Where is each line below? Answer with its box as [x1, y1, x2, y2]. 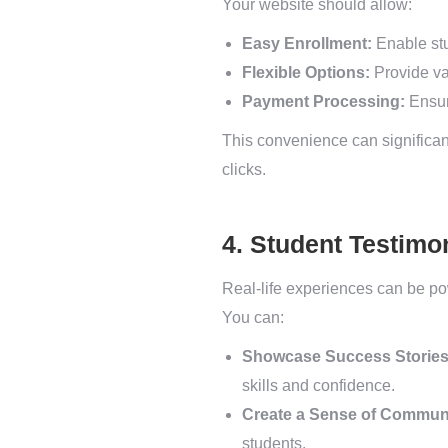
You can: [222, 309, 284, 326]
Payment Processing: [242, 93, 405, 110]
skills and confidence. [242, 377, 395, 394]
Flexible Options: [242, 64, 370, 81]
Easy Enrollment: [242, 35, 372, 52]
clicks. [222, 161, 266, 178]
